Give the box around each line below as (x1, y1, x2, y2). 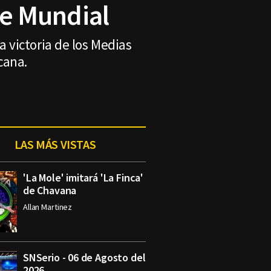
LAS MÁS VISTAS (14, 137, 96, 152)
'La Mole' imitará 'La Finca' (23, 171, 143, 184)
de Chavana (23, 183, 77, 197)
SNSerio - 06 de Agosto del (23, 250, 146, 264)
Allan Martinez (23, 201, 73, 212)
